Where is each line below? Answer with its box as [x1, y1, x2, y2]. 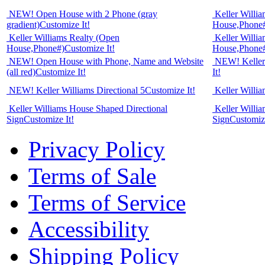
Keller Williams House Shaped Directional [9, 104, 167, 114]
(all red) [7, 67, 35, 77]
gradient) [7, 20, 40, 30]
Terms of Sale [28, 163, 156, 189]
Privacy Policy [28, 137, 165, 163]
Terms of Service [28, 190, 186, 216]
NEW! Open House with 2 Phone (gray [9, 9, 157, 20]
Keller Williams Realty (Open [9, 33, 119, 43]
